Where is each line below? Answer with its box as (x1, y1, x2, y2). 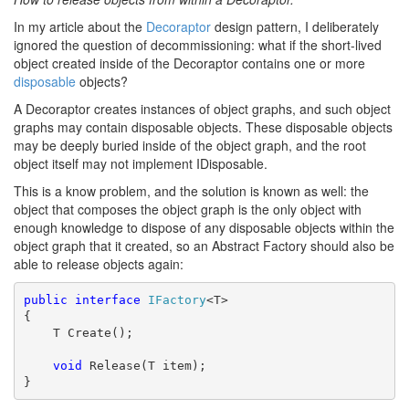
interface (74, 292, 141, 307)
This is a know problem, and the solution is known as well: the (14, 182, 369, 200)
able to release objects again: (14, 255, 184, 273)
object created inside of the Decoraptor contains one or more (14, 54, 365, 72)
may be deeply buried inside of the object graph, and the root (14, 136, 366, 154)
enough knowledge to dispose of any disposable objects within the (14, 218, 394, 236)
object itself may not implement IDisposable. (14, 154, 267, 173)
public (23, 292, 68, 307)
